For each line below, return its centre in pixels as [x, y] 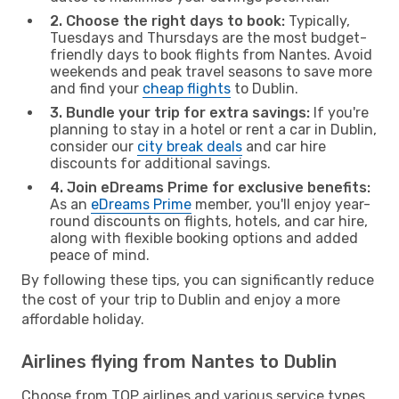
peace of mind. [100, 255]
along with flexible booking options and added [204, 238]
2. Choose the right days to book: [167, 20]
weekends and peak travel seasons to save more [211, 71]
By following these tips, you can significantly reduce [198, 280]
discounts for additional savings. [160, 163]
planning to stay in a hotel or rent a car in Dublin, [213, 129]
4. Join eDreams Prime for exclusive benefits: [210, 187]
